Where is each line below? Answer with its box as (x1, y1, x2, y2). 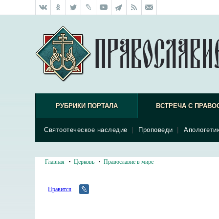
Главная (45, 157, 65, 165)
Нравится (48, 185, 71, 193)
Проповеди (138, 126, 173, 133)
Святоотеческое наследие (44, 126, 128, 133)
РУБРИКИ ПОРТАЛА (55, 102, 118, 109)
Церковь (74, 157, 94, 165)
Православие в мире (104, 157, 153, 165)
